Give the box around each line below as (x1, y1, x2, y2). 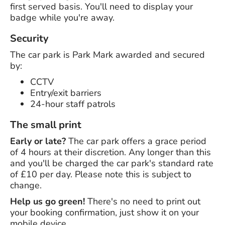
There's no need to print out (85, 195, 200, 208)
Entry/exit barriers (30, 87, 101, 99)
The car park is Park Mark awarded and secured (10, 49, 205, 61)
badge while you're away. (10, 12, 115, 24)
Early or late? (10, 135, 68, 148)
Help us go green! (10, 195, 85, 208)
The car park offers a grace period (68, 135, 206, 148)
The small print (10, 118, 81, 132)
